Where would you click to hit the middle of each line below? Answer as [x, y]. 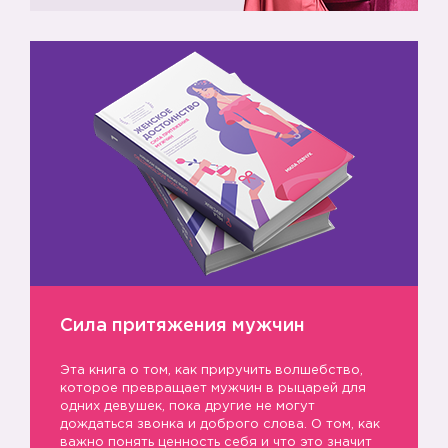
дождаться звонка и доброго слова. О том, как [220, 424]
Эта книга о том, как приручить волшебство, [211, 370]
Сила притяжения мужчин [182, 326]
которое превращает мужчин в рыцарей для [213, 388]
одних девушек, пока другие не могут [187, 406]
